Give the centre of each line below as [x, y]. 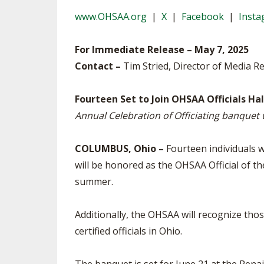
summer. [94, 181]
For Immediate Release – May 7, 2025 [162, 49]
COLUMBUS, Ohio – [119, 148]
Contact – [98, 66]
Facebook [203, 16]
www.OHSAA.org [111, 16]
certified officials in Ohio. [128, 231]
